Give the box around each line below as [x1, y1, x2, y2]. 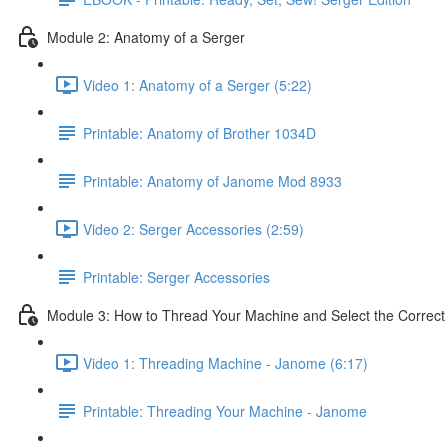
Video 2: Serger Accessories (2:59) [83, 218, 304, 239]
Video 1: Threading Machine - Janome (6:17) [83, 352, 368, 373]
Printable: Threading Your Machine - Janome [83, 400, 367, 421]
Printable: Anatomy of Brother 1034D [83, 122, 316, 143]
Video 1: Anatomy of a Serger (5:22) [83, 74, 312, 95]
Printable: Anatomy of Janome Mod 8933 [83, 170, 342, 191]
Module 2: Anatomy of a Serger [47, 26, 245, 47]
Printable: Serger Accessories [83, 266, 270, 287]
